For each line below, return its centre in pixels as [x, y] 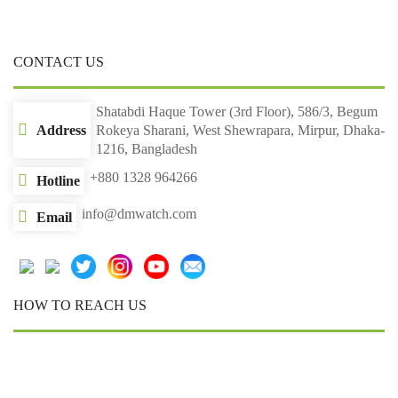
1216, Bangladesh [147, 148]
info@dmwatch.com [139, 213]
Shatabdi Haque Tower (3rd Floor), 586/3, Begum [237, 111]
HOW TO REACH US [80, 305]
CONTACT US [59, 61]
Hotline [58, 180]
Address [61, 130]
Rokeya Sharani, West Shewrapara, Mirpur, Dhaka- [240, 130]
